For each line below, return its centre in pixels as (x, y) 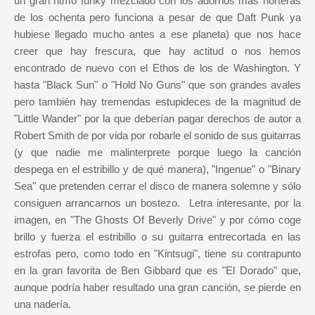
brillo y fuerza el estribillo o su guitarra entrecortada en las (157, 236)
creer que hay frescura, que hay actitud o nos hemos (157, 51)
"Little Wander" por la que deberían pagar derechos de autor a (157, 118)
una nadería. (43, 304)
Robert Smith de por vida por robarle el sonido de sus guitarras (157, 135)
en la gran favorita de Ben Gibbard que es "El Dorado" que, (157, 270)
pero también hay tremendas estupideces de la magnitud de (157, 101)
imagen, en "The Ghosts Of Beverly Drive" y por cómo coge (157, 219)
